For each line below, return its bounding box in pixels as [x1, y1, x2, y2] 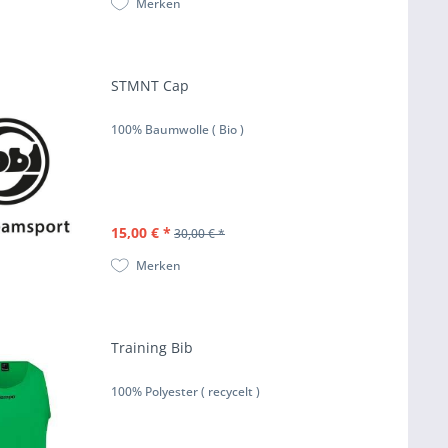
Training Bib [111, 338, 194, 358]
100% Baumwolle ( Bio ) [111, 121, 245, 139]
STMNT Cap [111, 76, 190, 96]
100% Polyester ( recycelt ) [111, 383, 261, 401]
